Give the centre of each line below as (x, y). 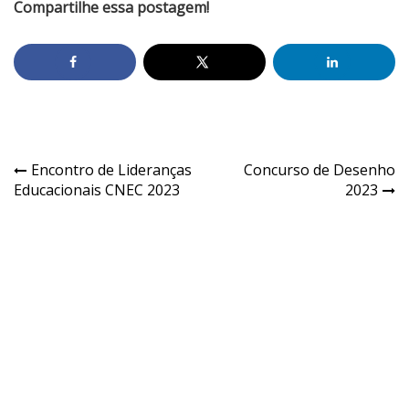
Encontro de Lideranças (111, 170)
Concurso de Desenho (320, 170)
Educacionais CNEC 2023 (97, 190)
